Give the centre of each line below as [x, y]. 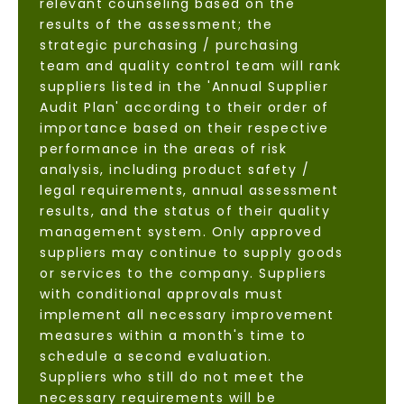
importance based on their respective [184, 129]
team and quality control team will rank [191, 66]
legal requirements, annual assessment [189, 191]
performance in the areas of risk [163, 149]
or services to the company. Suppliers [184, 274]
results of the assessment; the [156, 25]
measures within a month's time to [173, 336]
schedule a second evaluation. [156, 357]
